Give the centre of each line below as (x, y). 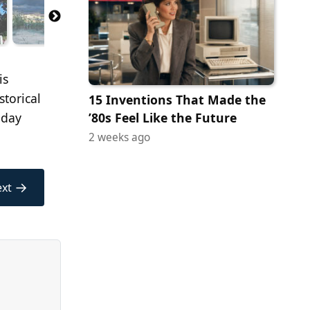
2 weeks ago (119, 137)
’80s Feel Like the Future (163, 117)
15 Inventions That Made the (177, 99)
